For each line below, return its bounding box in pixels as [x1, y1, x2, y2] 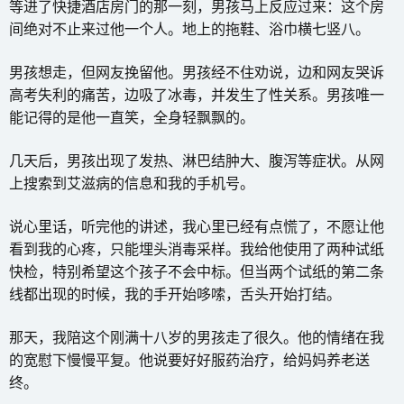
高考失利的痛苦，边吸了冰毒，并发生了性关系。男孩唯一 [9, 84, 384, 105]
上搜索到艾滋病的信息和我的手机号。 [9, 172, 254, 193]
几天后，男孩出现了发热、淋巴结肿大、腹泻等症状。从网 [9, 150, 384, 170]
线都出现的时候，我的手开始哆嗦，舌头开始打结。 [9, 283, 341, 304]
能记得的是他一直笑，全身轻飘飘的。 [9, 106, 254, 127]
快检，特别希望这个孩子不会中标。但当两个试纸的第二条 [9, 261, 384, 281]
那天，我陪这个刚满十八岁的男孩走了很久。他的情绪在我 [9, 326, 384, 347]
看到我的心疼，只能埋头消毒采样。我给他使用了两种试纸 [9, 238, 384, 259]
